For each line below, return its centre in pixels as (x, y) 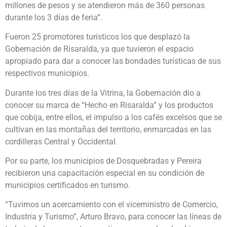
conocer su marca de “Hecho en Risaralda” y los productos (109, 105)
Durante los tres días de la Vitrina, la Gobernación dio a (103, 93)
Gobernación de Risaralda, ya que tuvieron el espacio (99, 49)
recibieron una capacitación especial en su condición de (105, 173)
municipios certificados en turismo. (68, 185)
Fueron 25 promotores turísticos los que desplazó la (98, 37)
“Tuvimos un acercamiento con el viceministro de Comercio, (111, 205)
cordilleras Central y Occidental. (61, 141)
